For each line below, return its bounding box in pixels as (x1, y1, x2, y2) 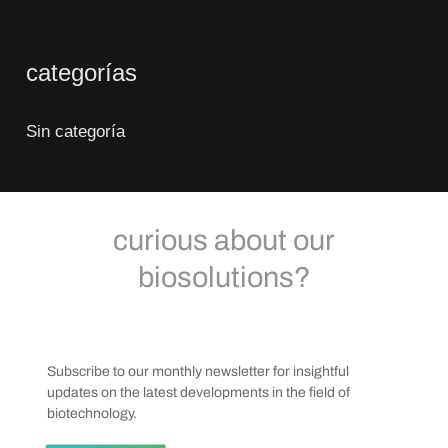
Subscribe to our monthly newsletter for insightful (46, 363, 349, 379)
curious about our (113, 224, 336, 256)
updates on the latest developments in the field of (46, 384, 350, 400)
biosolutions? (137, 261, 311, 293)
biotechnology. (46, 405, 137, 421)
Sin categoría (26, 122, 126, 142)
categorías (26, 59, 138, 87)
